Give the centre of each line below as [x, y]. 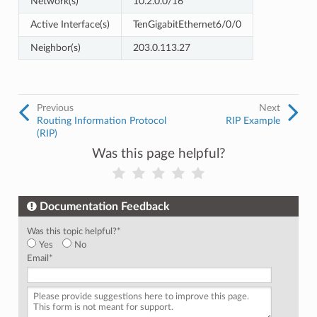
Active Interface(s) [70, 24]
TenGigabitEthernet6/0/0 [187, 24]
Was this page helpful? [158, 154]
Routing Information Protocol [101, 121]
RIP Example [253, 121]
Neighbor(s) [55, 48]
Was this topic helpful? [71, 231]
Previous [55, 108]
